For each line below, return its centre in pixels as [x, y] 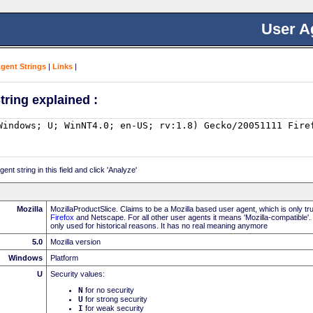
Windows [26, 257]
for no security [109, 290]
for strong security [115, 299]
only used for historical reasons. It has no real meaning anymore [159, 225]
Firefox [62, 217]
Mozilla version [75, 241]
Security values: [78, 274]
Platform [64, 257]
